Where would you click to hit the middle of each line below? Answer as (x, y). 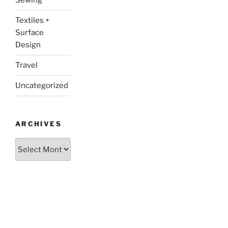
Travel (26, 65)
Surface (30, 33)
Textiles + (32, 21)
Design (28, 45)
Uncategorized (42, 86)
